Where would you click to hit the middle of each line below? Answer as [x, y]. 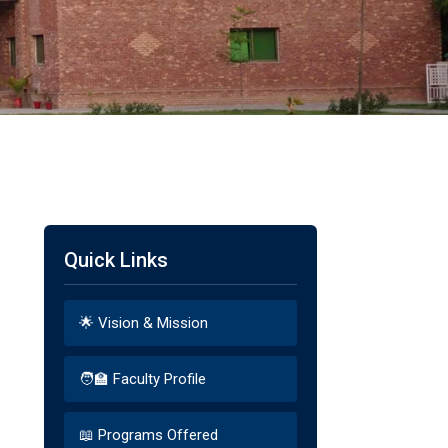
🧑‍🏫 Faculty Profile [142, 379]
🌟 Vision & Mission [143, 323]
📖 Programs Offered [148, 435]
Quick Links [115, 260]
